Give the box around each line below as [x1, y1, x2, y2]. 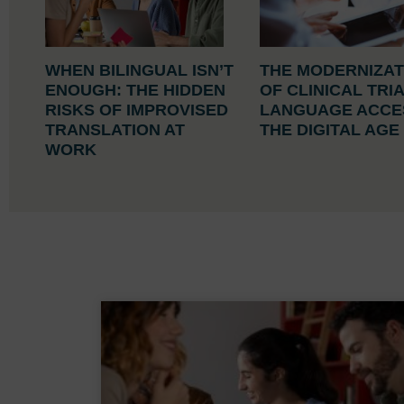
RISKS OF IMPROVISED [45, 100, 228, 119]
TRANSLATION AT [45, 120, 185, 139]
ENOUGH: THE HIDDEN [45, 80, 225, 99]
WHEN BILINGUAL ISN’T [45, 60, 234, 79]
